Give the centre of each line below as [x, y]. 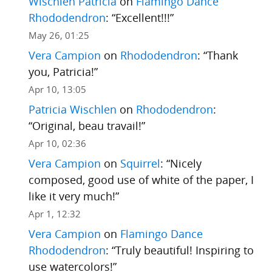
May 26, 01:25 [59, 35]
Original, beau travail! [87, 125]
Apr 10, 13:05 [57, 89]
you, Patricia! [61, 71]
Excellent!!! [142, 17]
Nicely [185, 163]
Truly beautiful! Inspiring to [184, 250]
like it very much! [72, 196]
